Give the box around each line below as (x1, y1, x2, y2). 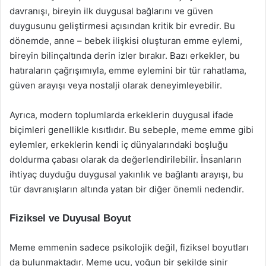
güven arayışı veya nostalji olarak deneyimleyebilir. (9, 80, 222, 91)
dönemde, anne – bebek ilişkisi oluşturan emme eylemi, (9, 35, 242, 46)
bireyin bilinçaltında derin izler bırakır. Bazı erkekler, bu (9, 50, 240, 61)
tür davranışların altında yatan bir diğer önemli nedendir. (9, 183, 244, 195)
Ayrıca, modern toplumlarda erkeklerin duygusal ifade (9, 109, 233, 121)
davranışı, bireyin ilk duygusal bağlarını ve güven (9, 5, 213, 17)
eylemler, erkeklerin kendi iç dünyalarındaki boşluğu (9, 139, 228, 150)
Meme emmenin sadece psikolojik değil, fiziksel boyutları (9, 242, 249, 253)
